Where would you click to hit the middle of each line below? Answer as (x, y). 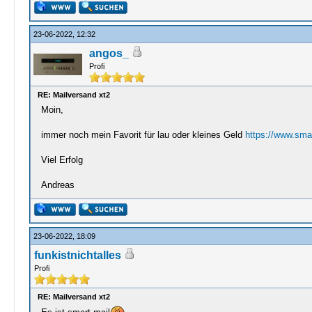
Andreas (57, 185)
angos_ (109, 53)
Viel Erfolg (62, 160)
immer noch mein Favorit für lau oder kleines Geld (143, 135)
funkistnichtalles (77, 255)
